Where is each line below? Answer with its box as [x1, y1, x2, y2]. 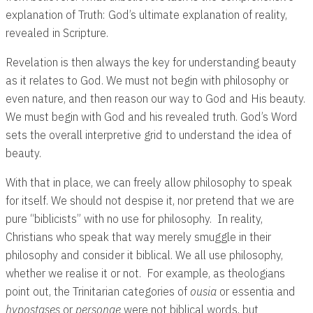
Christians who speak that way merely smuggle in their [6, 229, 271, 245]
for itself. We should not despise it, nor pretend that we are [6, 193, 294, 208]
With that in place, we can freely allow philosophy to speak [6, 175, 292, 190]
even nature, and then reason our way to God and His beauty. [6, 91, 305, 106]
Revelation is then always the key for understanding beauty [6, 54, 296, 70]
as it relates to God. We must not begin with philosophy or [6, 73, 289, 88]
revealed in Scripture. [6, 25, 108, 41]
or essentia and [217, 284, 296, 299]
